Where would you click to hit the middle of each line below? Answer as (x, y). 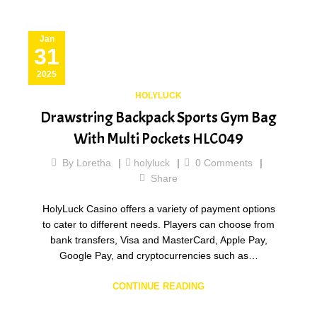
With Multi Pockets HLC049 (158, 139)
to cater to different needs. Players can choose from (158, 225)
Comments (226, 163)
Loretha (93, 163)
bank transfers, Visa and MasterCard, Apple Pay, (158, 240)
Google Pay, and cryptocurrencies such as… (158, 256)
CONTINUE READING (158, 287)
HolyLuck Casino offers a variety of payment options (158, 209)
